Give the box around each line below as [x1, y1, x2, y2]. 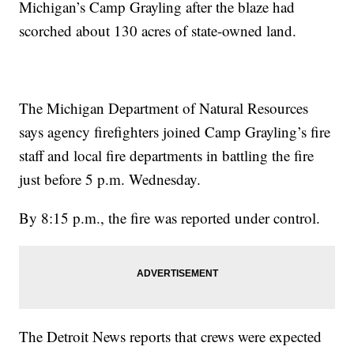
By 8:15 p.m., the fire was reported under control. [19, 208, 321, 228]
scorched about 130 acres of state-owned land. [19, 21, 297, 41]
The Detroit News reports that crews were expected [19, 326, 322, 347]
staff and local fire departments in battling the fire [19, 145, 314, 166]
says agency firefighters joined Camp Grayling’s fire [19, 122, 331, 142]
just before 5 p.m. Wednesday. [19, 169, 201, 190]
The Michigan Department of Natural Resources [19, 98, 309, 119]
